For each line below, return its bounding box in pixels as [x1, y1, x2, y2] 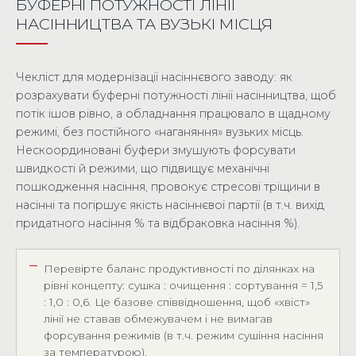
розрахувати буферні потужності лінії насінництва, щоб [16, 88, 336, 103]
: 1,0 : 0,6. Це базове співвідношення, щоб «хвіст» [44, 296, 310, 308]
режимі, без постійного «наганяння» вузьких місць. [16, 125, 304, 139]
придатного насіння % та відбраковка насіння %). [16, 216, 300, 230]
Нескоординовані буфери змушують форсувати [16, 143, 296, 157]
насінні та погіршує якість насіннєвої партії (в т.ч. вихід [16, 198, 324, 212]
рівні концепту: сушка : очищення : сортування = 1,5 [44, 279, 323, 292]
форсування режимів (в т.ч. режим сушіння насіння [44, 329, 323, 342]
